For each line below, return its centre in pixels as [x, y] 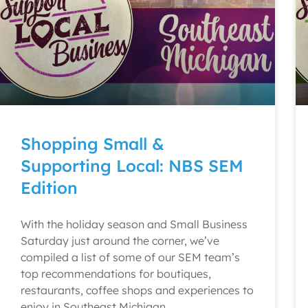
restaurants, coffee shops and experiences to [137, 290]
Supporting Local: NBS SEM [132, 166]
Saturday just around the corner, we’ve [120, 241]
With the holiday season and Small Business [134, 224]
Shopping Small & [92, 144]
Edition [49, 188]
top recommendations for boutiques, [116, 274]
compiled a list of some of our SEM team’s [130, 257]
